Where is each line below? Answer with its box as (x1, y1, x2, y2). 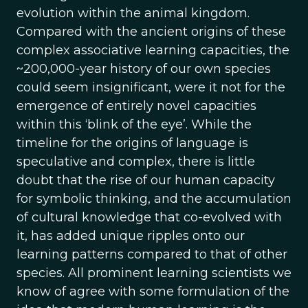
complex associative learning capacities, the (16, 43, 289, 58)
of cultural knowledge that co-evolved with (16, 210, 282, 225)
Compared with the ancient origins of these (16, 24, 286, 39)
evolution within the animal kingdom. (16, 5, 250, 21)
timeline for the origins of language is (16, 135, 248, 151)
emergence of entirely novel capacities (16, 98, 256, 113)
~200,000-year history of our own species (16, 61, 271, 76)
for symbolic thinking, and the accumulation (16, 191, 291, 206)
